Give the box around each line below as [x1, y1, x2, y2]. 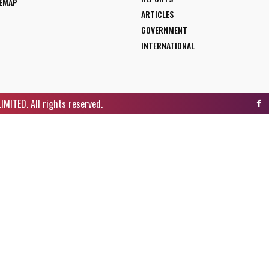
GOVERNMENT [141, 23, 187, 37]
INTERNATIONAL [141, 39, 195, 52]
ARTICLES [141, 8, 174, 21]
